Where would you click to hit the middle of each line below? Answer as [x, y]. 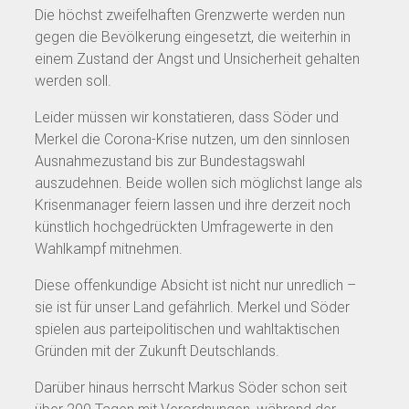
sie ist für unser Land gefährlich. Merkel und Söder [192, 307]
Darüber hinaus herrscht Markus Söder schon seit [191, 387]
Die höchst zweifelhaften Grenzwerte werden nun [190, 15]
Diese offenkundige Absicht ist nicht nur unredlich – [195, 285]
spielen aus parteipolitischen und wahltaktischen [187, 329]
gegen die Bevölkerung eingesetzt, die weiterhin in [193, 37]
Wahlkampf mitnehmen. [109, 248]
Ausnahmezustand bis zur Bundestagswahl [170, 161]
